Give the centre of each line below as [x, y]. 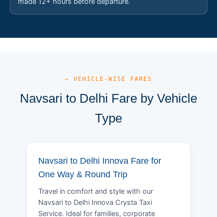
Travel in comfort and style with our [96, 191]
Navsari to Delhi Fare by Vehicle [108, 98]
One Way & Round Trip [83, 174]
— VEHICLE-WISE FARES [108, 79]
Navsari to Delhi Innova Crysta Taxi [95, 202]
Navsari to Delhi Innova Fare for [100, 161]
